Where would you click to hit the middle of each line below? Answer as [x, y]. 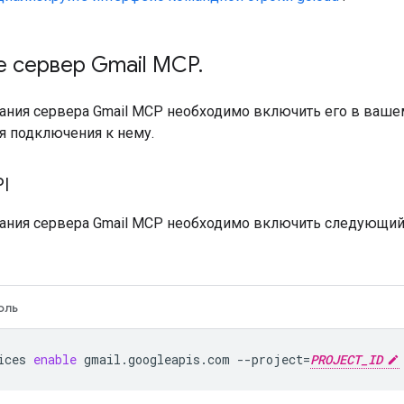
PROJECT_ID [346, 359]
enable [55, 359]
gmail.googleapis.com [157, 359]
